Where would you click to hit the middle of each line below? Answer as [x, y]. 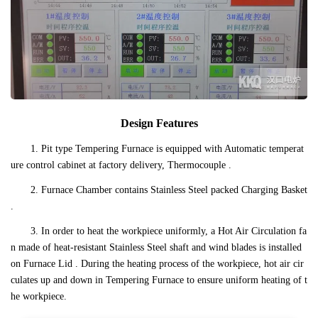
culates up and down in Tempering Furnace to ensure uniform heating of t [159, 280]
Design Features [159, 124]
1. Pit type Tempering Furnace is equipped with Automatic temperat [167, 149]
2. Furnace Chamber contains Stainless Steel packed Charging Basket [169, 190]
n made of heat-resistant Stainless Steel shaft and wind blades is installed [156, 248]
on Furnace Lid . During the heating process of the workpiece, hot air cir [157, 264]
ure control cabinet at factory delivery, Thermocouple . [121, 165]
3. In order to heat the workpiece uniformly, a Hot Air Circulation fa [169, 231]
